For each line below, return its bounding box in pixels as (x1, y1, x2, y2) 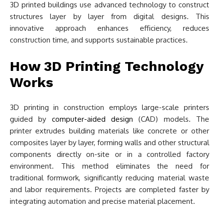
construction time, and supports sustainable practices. (10, 35, 188, 44)
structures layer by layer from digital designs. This (10, 12, 209, 21)
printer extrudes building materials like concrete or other (10, 126, 209, 135)
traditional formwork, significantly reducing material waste (10, 173, 209, 182)
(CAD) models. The (133, 114, 210, 124)
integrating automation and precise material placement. (10, 197, 195, 206)
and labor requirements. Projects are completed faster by (10, 185, 209, 194)
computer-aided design (51, 114, 133, 124)
